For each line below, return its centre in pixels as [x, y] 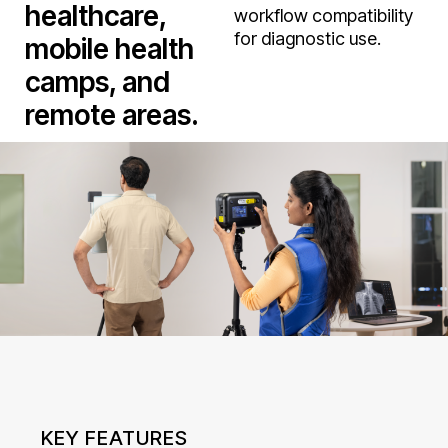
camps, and [97, 81]
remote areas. [112, 114]
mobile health [109, 48]
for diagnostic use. [307, 37]
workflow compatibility [323, 14]
